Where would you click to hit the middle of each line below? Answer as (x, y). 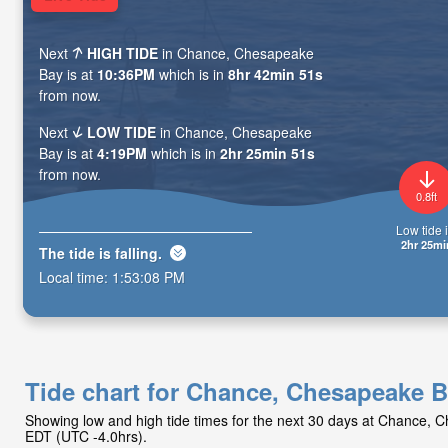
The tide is (77, 252)
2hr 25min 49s (267, 153)
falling (136, 252)
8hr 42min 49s (275, 74)
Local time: (75, 276)
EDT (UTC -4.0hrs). (86, 436)
